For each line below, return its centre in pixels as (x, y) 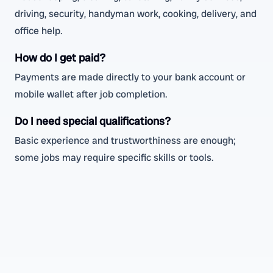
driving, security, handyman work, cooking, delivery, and (136, 14)
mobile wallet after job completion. (91, 94)
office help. (39, 31)
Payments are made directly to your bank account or (130, 77)
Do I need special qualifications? (93, 121)
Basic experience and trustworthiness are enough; (125, 140)
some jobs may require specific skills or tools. (114, 158)
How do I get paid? (60, 58)
